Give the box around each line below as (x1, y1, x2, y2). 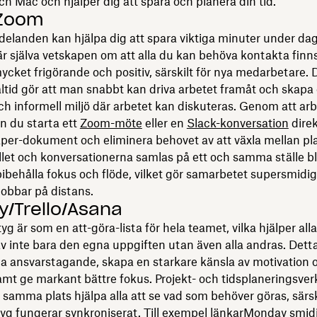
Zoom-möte (79, 115, 142, 130)
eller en (142, 115, 187, 130)
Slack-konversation (186, 115, 289, 130)
